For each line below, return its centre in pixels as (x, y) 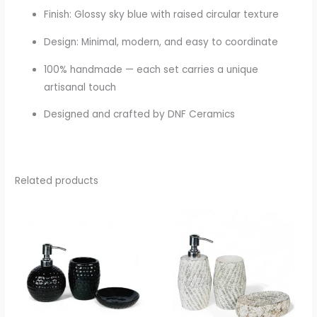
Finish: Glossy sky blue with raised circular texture (162, 15)
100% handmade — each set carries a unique (151, 69)
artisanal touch (80, 87)
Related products (57, 180)
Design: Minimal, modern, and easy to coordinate (161, 42)
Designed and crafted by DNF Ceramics (140, 115)
